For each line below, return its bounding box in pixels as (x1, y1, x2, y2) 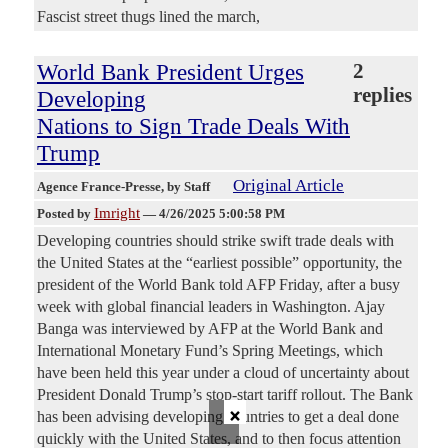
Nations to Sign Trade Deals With (37, 113, 350, 140)
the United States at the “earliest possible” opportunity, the (37, 254, 402, 272)
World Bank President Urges (37, 59, 304, 86)
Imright (94, 205, 140, 222)
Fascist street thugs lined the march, (37, 8, 260, 26)
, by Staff (161, 179, 213, 195)
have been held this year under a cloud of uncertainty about (37, 364, 409, 382)
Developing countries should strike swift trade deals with (37, 232, 394, 250)
